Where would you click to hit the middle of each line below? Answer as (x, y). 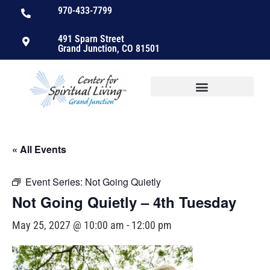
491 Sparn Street (91, 39)
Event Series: (55, 182)
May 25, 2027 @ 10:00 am (68, 225)
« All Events (39, 149)
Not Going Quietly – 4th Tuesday (124, 202)
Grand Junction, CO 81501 (108, 49)
